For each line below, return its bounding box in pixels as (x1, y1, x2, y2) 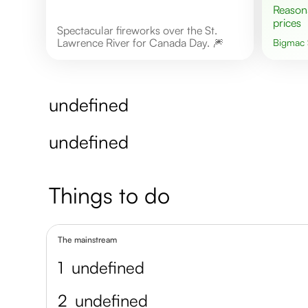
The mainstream (58, 234, 118, 245)
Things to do (49, 181, 170, 209)
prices (272, 15, 301, 30)
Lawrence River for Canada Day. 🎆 (57, 35, 224, 49)
